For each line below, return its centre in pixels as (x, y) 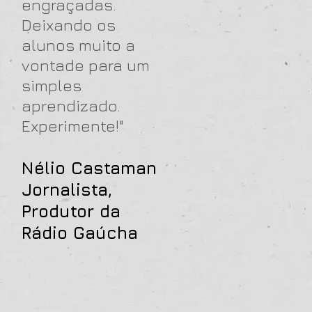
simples (52, 85)
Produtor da (71, 211)
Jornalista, (67, 189)
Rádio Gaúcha (80, 233)
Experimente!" (73, 126)
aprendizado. (71, 106)
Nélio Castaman (89, 168)
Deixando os (69, 25)
